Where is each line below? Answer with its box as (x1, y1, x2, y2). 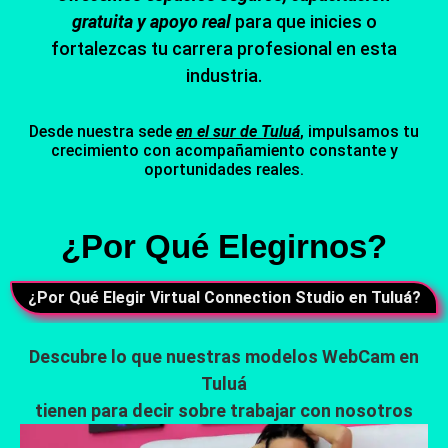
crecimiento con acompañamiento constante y (50, 140, 398, 160)
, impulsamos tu (300, 121, 419, 141)
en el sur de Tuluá (176, 121, 300, 141)
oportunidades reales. (144, 159, 304, 179)
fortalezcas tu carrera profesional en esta (51, 37, 397, 59)
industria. (186, 64, 262, 86)
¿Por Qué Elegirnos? (61, 227, 387, 265)
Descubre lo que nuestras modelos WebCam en (29, 345, 419, 367)
